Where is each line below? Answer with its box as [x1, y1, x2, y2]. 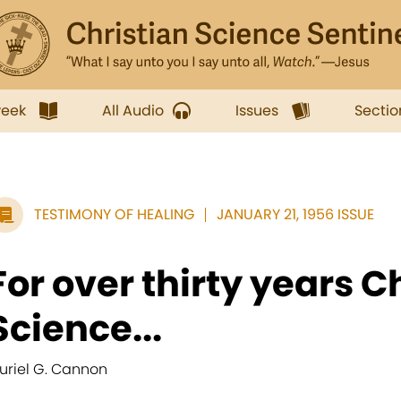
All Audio [102, 100, 164, 121]
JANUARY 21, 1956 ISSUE [217, 204, 374, 225]
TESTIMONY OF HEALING [34, 204, 194, 225]
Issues [235, 100, 278, 121]
